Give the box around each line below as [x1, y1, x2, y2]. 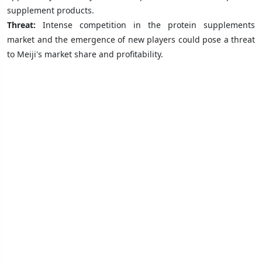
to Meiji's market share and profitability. [7, 48, 163, 60]
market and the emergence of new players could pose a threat [7, 33, 255, 45]
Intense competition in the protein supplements [36, 19, 255, 30]
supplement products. [7, 4, 94, 16]
